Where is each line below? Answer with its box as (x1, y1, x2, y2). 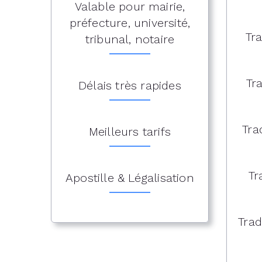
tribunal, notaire (85, 32, 175, 46)
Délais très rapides (78, 78, 181, 92)
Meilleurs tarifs (88, 125, 171, 139)
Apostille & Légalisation (65, 171, 194, 185)
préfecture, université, (69, 16, 191, 30)
